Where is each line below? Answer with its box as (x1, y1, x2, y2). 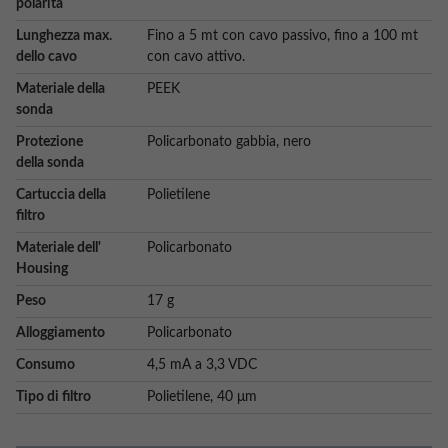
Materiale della (16, 82, 105, 96)
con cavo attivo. (147, 50, 245, 64)
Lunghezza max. (16, 29, 112, 43)
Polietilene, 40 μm (147, 390, 257, 404)
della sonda (16, 156, 84, 170)
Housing (16, 262, 68, 276)
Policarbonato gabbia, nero (147, 135, 311, 149)
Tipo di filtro (16, 390, 91, 404)
